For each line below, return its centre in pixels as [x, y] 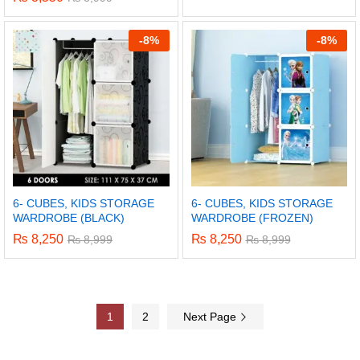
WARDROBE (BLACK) [69, 217]
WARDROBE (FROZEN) [252, 217]
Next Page [211, 316]
